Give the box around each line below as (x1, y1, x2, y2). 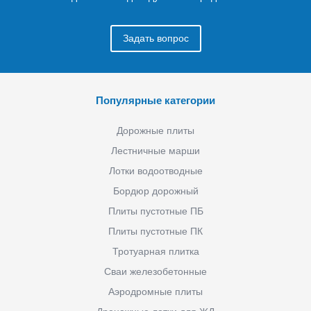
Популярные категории (96, 94, 215, 106)
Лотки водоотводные (108, 165, 203, 176)
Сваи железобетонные (104, 265, 207, 277)
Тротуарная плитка (112, 245, 199, 257)
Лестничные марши (111, 144, 200, 156)
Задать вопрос (122, 32, 189, 44)
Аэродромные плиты (108, 285, 203, 297)
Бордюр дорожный (112, 185, 199, 196)
